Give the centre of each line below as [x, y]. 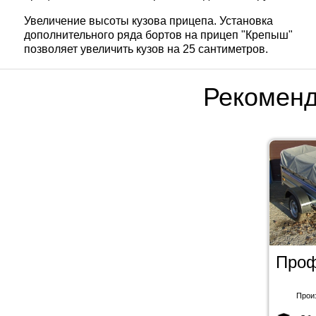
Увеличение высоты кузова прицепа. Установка [149, 21]
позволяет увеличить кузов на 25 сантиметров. [146, 49]
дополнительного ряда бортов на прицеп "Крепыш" [159, 35]
